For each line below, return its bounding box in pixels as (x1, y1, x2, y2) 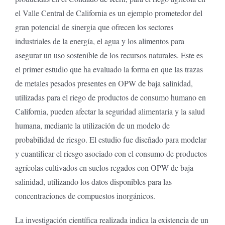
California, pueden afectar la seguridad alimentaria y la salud (15, 105, 205, 117)
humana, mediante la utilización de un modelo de (15, 120, 170, 131)
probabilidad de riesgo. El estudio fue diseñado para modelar (15, 134, 206, 145)
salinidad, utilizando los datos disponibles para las (15, 176, 172, 187)
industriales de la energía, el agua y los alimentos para (15, 35, 184, 46)
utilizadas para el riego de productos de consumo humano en (15, 91, 206, 102)
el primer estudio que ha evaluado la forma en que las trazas (15, 63, 203, 74)
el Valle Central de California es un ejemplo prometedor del (15, 7, 202, 18)
